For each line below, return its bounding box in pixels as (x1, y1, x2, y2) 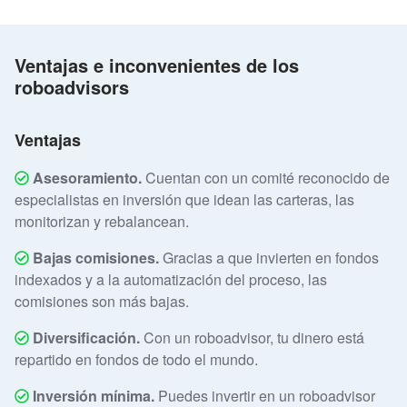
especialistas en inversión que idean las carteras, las (15, 189, 354, 211)
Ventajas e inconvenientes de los (15, 52, 299, 79)
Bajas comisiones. (29, 247, 163, 269)
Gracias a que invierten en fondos (163, 247, 379, 269)
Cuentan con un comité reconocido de (142, 167, 390, 189)
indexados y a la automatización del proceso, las (15, 269, 327, 291)
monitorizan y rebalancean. (15, 211, 189, 233)
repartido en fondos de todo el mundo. (15, 349, 258, 371)
